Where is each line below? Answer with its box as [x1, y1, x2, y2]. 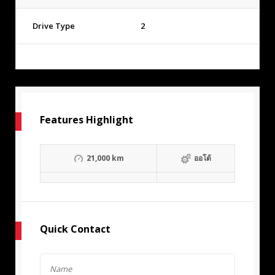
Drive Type [33, 20, 75, 32]
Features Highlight [40, 113, 133, 127]
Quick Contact [40, 222, 110, 236]
